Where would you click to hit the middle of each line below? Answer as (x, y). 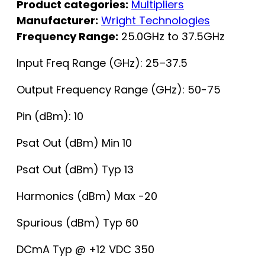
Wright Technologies (156, 21)
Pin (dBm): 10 (50, 117)
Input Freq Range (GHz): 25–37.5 (102, 63)
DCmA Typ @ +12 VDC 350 (85, 250)
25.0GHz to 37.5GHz (172, 37)
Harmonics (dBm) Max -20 (87, 196)
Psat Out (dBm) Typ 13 (75, 170)
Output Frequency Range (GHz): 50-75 (119, 90)
